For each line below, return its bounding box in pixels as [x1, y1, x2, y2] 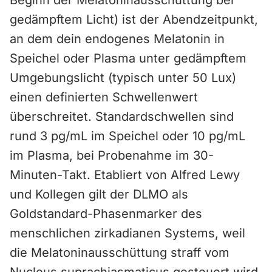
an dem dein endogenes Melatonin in [10, 32, 225, 46]
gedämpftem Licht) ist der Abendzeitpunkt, [10, 12, 258, 27]
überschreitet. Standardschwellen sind [10, 109, 234, 124]
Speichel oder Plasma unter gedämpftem [10, 51, 246, 66]
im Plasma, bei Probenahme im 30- [10, 148, 214, 163]
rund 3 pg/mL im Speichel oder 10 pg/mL [10, 129, 245, 143]
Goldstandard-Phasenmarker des [10, 206, 202, 221]
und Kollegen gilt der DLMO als [10, 187, 188, 202]
